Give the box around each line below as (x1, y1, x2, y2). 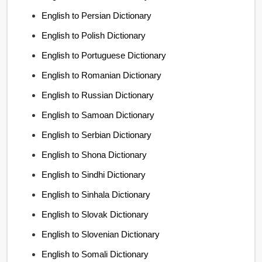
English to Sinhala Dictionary (42, 189, 151, 199)
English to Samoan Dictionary (42, 109, 155, 120)
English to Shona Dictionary (42, 149, 147, 160)
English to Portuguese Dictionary (42, 50, 167, 60)
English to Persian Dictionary (42, 10, 152, 20)
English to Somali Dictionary (42, 249, 149, 259)
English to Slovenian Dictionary (42, 229, 160, 239)
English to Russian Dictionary (42, 89, 154, 100)
